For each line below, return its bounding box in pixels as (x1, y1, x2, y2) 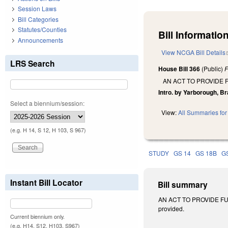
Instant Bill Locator (10, 176, 82, 188)
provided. (158, 204, 185, 213)
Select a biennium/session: (10, 98, 84, 107)
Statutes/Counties (18, 25, 67, 34)
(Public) (200, 64, 225, 73)
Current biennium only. (10, 212, 65, 220)
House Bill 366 (158, 64, 201, 74)
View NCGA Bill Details (161, 48, 226, 57)
